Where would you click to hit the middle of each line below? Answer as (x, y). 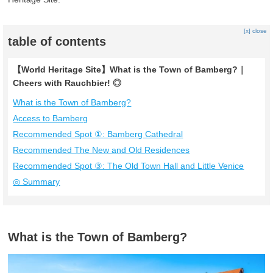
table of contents (57, 42)
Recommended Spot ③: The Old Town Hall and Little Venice (129, 166)
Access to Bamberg (51, 119)
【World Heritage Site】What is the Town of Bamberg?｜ (130, 70)
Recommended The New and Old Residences (101, 150)
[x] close (255, 31)
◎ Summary (37, 182)
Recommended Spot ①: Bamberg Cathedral (98, 134)
